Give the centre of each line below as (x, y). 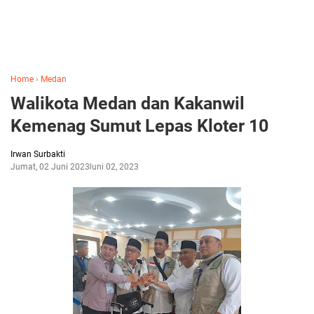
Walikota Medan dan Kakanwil (128, 103)
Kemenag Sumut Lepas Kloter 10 (139, 126)
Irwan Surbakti (38, 154)
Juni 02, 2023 (113, 167)
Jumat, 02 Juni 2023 (50, 167)
